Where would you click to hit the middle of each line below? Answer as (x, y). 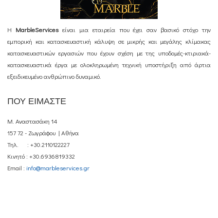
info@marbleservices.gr (58, 168)
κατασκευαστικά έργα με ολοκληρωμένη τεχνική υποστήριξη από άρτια (109, 64)
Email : (17, 168)
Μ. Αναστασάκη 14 (32, 121)
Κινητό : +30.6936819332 (41, 156)
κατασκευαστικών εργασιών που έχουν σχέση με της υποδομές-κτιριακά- (109, 53)
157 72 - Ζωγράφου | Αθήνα (43, 133)
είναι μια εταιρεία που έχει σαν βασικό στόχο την (135, 29)
